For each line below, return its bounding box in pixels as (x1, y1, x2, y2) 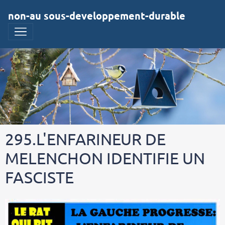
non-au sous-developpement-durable (8, 9, 185, 22)
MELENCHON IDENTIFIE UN (5, 148, 205, 168)
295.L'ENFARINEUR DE (5, 129, 166, 149)
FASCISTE (5, 167, 74, 187)
